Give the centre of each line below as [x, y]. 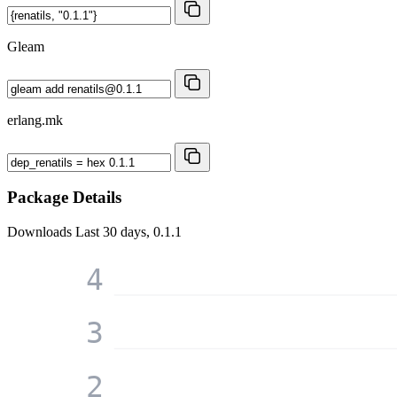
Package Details [64, 198]
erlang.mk [35, 120]
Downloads [41, 232]
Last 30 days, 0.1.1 [128, 232]
